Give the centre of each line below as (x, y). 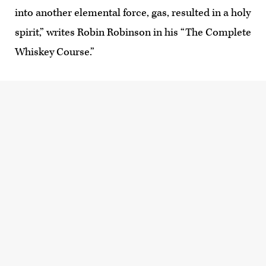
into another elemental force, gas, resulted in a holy (133, 13)
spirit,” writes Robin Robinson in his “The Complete (133, 32)
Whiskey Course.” (55, 52)
